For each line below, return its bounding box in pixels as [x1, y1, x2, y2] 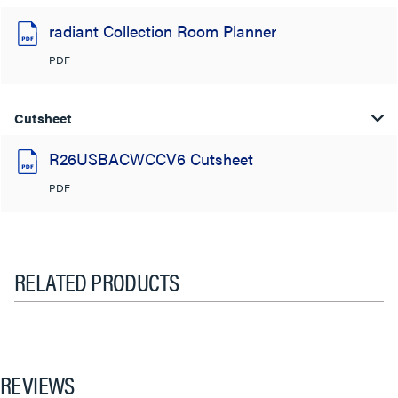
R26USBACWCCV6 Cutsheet [49, 147, 253, 170]
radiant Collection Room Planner [49, 19, 276, 42]
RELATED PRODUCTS [14, 262, 179, 298]
